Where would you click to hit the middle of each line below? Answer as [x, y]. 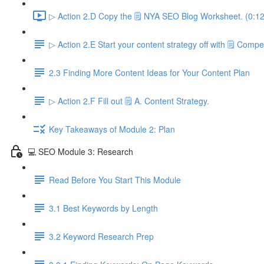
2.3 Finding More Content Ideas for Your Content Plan [149, 72]
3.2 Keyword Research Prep [101, 236]
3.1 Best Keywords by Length [103, 208]
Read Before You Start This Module [115, 179]
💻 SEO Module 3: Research [80, 151]
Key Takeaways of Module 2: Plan [112, 129]
